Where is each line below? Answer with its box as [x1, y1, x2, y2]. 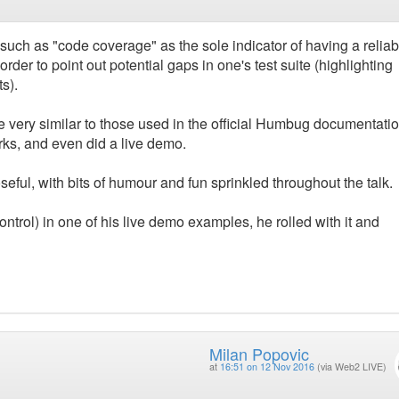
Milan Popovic [208, 341, 309, 365]
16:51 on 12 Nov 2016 [219, 359, 314, 373]
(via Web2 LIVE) [316, 359, 387, 373]
